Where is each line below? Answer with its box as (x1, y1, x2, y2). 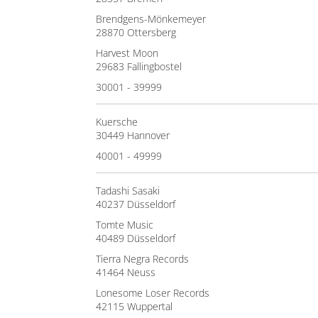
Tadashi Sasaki (96, 184, 160, 197)
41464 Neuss (96, 265, 155, 279)
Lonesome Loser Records (96, 286, 209, 300)
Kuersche (96, 115, 138, 128)
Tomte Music (96, 218, 153, 231)
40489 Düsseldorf (96, 231, 175, 245)
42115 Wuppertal (96, 300, 172, 313)
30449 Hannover (96, 128, 170, 142)
